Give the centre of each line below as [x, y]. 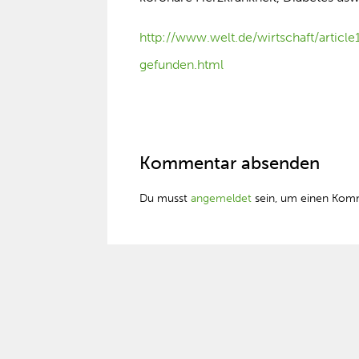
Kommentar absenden [230, 163]
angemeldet [222, 198]
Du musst [165, 198]
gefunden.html [182, 65]
